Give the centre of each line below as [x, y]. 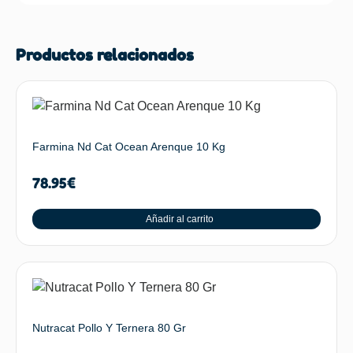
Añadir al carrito [179, 219]
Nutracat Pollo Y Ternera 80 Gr [109, 328]
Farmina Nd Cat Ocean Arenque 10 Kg [129, 147]
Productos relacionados [105, 56]
